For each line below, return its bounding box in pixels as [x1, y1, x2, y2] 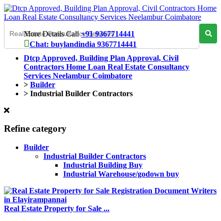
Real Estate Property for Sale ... [4, 204, 110, 213]
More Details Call [24, 30, 81, 38]
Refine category [4, 123, 67, 134]
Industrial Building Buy [63, 161, 143, 170]
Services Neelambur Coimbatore [24, 72, 132, 80]
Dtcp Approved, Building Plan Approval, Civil [24, 54, 179, 62]
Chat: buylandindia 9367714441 [30, 40, 137, 48]
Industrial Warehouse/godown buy [63, 170, 179, 179]
